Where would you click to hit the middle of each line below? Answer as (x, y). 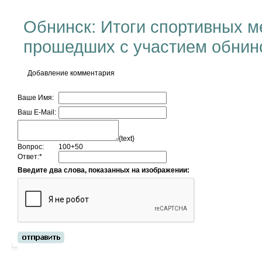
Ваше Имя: (36, 98)
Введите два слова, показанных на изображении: (104, 170)
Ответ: (28, 157)
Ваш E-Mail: (37, 112)
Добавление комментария (71, 73)
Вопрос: (31, 147)
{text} (127, 139)
